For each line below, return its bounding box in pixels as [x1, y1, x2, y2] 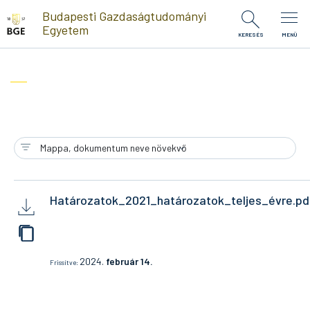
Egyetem [42, 21, 89, 37]
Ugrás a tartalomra [6, 3, 91, 17]
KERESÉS [237, 31, 264, 38]
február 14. [106, 255, 154, 267]
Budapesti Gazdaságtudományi [42, 8, 206, 24]
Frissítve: [50, 258, 80, 266]
